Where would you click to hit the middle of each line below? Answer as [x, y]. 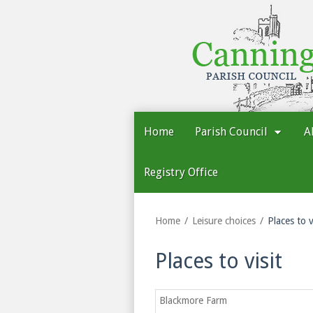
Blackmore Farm [193, 300]
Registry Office [181, 172]
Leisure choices [224, 221]
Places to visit [219, 261]
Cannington [217, 7]
